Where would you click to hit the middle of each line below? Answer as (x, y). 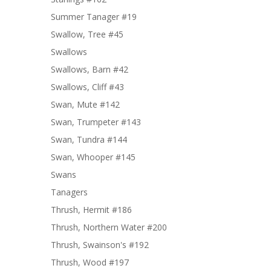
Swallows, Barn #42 (90, 69)
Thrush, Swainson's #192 (100, 244)
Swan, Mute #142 (85, 104)
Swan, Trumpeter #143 (96, 122)
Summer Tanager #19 (94, 16)
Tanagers (69, 192)
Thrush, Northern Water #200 (109, 227)
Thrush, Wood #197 (90, 262)
